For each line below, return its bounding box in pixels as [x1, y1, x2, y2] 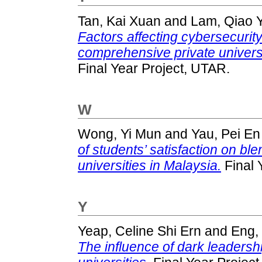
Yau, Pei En [191, 126, 260, 142]
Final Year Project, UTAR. [78, 60, 230, 76]
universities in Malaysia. [78, 157, 221, 173]
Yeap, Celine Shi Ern [78, 223, 201, 239]
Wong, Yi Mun [78, 126, 161, 142]
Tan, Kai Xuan [78, 13, 161, 29]
